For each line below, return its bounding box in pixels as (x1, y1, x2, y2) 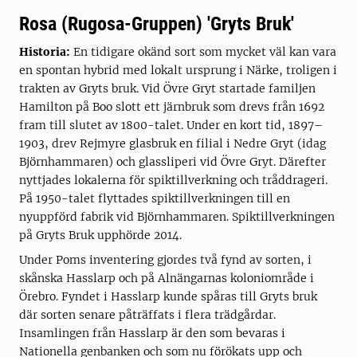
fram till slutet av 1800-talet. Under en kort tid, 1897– (19, 118, 323, 133)
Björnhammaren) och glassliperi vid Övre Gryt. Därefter (19, 155, 326, 170)
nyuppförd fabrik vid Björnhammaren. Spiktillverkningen (19, 210, 335, 225)
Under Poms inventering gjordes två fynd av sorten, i (19, 253, 312, 268)
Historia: (19, 45, 70, 60)
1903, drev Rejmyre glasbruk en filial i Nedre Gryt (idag (19, 136, 326, 151)
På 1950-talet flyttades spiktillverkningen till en (19, 191, 290, 206)
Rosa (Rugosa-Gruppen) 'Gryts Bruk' (19, 13, 294, 36)
